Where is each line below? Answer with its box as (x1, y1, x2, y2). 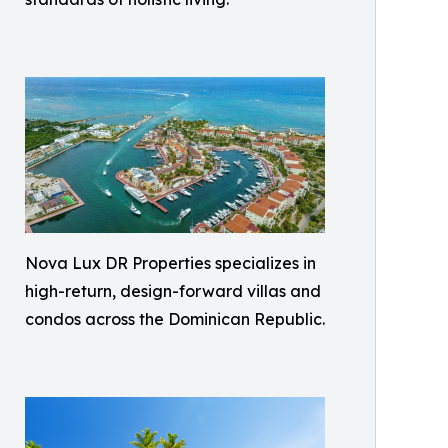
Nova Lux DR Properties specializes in (25, 253, 316, 274)
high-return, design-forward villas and (25, 281, 321, 302)
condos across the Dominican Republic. (25, 309, 325, 330)
